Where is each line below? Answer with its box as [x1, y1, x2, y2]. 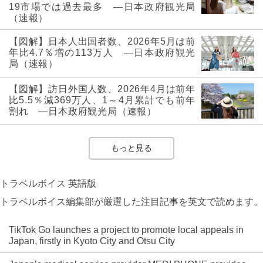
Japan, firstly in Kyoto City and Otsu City [9, 236, 175, 247]
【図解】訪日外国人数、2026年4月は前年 [9, 84, 195, 95]
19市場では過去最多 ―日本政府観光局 [9, 2, 195, 12]
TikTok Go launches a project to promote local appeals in [9, 225, 244, 235]
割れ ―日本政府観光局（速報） [9, 106, 157, 117]
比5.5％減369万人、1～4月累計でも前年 [9, 95, 195, 106]
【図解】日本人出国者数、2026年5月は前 [9, 36, 195, 47]
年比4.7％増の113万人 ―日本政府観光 [9, 48, 195, 58]
